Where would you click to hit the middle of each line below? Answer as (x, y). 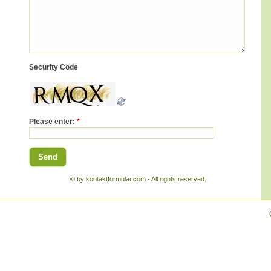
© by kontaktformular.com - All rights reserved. (138, 179)
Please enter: (53, 122)
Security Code (54, 67)
